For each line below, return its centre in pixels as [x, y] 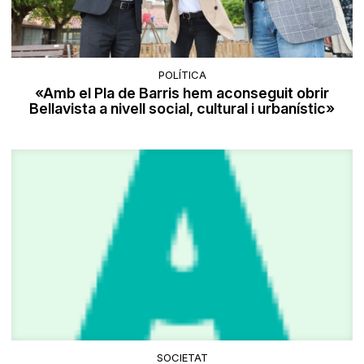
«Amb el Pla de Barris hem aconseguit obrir [182, 93]
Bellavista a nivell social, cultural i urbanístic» [182, 109]
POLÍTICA [182, 75]
